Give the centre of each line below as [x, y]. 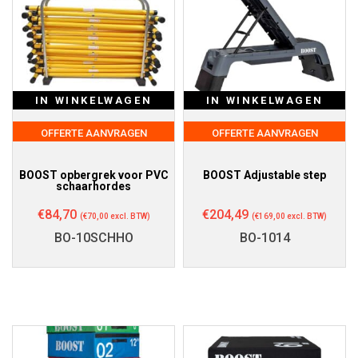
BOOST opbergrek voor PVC [93, 175]
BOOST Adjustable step [265, 175]
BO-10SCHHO [93, 237]
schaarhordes [93, 186]
